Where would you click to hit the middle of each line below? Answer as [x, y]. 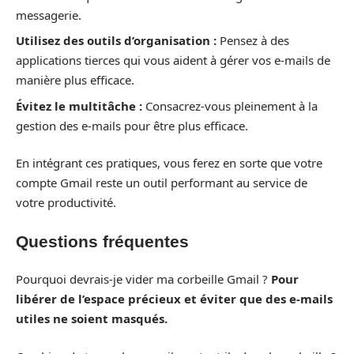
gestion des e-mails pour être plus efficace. [132, 125]
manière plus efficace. [75, 80]
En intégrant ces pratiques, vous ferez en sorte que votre [169, 163]
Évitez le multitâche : [79, 105]
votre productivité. [66, 203]
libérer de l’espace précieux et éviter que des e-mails [174, 299]
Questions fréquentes [102, 241]
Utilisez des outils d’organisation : [116, 41]
